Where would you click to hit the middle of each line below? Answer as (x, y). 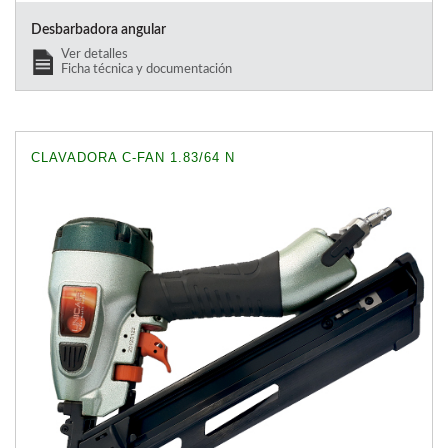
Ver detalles (94, 53)
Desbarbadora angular (98, 29)
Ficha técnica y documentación (146, 68)
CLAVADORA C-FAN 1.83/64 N (133, 157)
